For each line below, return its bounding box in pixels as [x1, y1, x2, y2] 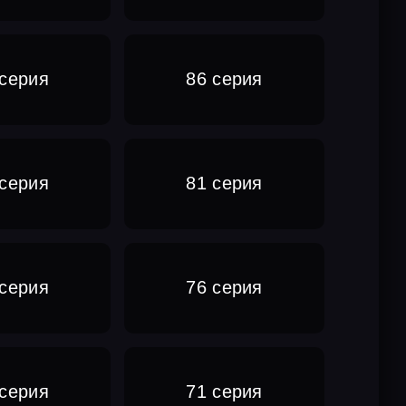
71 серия [186, 382, 263, 402]
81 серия [186, 173, 263, 194]
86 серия [186, 69, 263, 90]
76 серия [186, 277, 263, 298]
